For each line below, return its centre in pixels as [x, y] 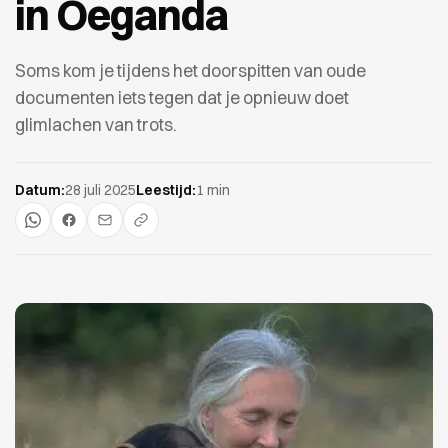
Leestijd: [166, 190]
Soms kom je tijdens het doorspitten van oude [190, 70]
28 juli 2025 [100, 190]
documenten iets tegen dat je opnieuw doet [182, 97]
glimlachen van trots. [96, 124]
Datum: [40, 190]
